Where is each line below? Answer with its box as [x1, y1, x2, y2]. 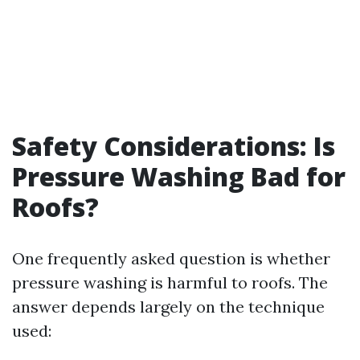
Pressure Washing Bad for [12, 159, 346, 194]
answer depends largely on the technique [12, 297, 325, 317]
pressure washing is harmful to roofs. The [12, 272, 328, 292]
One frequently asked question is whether [12, 248, 330, 268]
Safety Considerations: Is [12, 129, 335, 163]
